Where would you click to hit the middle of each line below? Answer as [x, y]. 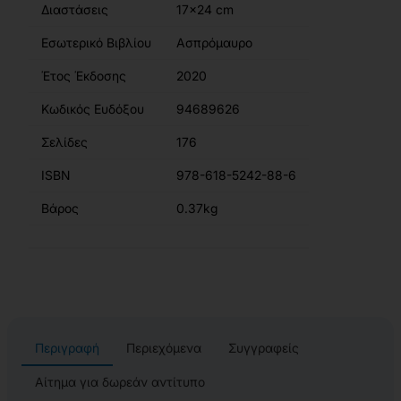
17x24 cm [205, 10]
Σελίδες [64, 142]
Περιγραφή [67, 348]
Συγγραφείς [264, 348]
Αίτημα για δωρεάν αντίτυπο [120, 382]
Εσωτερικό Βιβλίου [96, 43]
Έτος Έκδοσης [84, 76]
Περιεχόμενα [164, 348]
